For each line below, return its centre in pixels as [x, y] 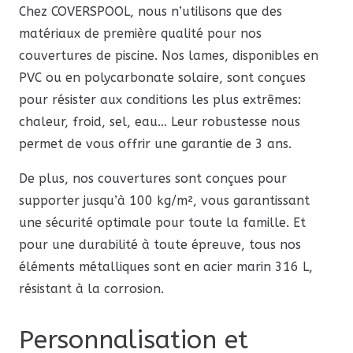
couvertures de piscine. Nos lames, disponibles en [169, 56]
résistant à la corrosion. [91, 289]
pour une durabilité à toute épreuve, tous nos [160, 245]
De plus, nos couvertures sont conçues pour [153, 179]
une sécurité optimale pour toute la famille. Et [162, 223]
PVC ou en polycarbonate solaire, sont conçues [162, 78]
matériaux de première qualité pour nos [140, 34]
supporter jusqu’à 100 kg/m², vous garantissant [164, 201]
